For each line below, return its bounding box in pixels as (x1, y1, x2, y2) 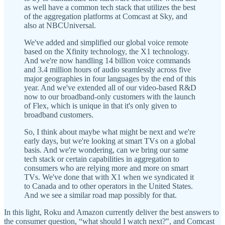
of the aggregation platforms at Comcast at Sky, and (24, 12, 187, 21)
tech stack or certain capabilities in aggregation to (24, 155, 179, 164)
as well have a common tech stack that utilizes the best (24, 3, 195, 12)
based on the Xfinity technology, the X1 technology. (24, 47, 189, 56)
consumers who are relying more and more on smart (24, 164, 188, 173)
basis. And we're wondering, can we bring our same (24, 146, 188, 155)
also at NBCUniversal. (24, 21, 96, 30)
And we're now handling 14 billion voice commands (24, 56, 190, 65)
